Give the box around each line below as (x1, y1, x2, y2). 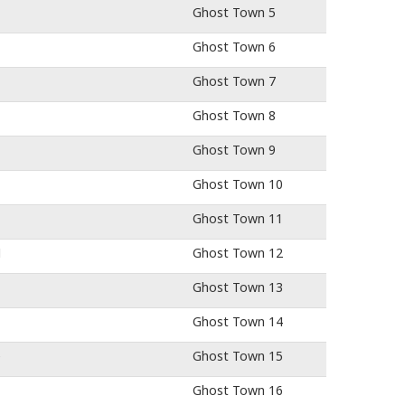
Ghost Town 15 (193, 347, 283, 364)
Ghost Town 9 (193, 141, 276, 158)
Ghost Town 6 (193, 38, 276, 55)
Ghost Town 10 (193, 175, 283, 193)
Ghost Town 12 (193, 244, 283, 261)
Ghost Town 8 (193, 107, 276, 124)
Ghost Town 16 (193, 381, 283, 399)
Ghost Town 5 (193, 4, 276, 21)
